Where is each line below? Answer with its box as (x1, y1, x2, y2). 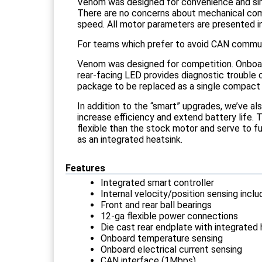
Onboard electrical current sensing (101, 243, 242, 255)
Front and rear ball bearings (101, 199, 212, 211)
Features (65, 162, 105, 174)
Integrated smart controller (101, 177, 214, 188)
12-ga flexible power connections (101, 210, 238, 222)
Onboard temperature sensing (101, 232, 223, 244)
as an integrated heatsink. (77, 133, 182, 145)
